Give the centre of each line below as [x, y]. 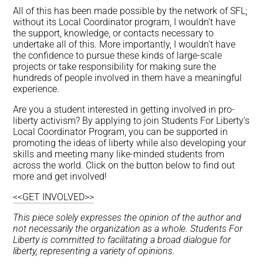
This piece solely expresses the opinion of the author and [127, 218]
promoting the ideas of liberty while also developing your [130, 143]
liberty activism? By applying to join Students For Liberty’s [131, 121]
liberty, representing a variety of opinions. [94, 251]
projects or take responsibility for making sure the [115, 67]
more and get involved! [60, 177]
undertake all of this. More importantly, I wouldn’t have [124, 45]
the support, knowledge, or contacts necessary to [114, 33]
